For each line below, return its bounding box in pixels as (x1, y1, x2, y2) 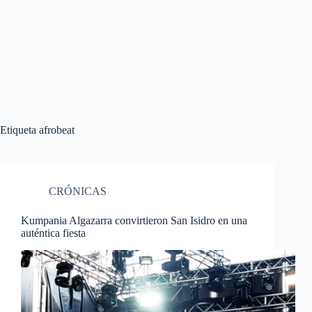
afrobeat (36, 124, 75, 136)
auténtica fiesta (21, 227, 86, 239)
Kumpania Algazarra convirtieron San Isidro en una (21, 214, 247, 226)
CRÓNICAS (49, 185, 107, 197)
